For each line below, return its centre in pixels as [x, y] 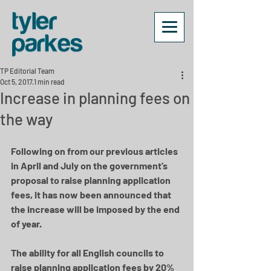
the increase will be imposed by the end [96, 209]
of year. [26, 224]
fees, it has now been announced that [92, 194]
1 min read [49, 82]
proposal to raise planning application [92, 180]
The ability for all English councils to [88, 253]
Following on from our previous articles [95, 151]
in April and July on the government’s [90, 165]
